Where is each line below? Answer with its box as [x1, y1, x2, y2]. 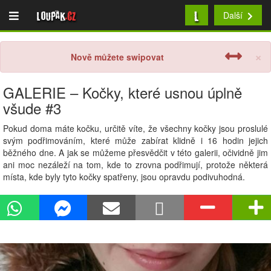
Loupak [37, 7, 65, 23]
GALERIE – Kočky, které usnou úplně [3, 82, 242, 103]
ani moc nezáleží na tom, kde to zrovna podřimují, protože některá [3, 158, 268, 171]
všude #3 [3, 97, 61, 119]
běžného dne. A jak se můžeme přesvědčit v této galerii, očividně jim [3, 146, 268, 158]
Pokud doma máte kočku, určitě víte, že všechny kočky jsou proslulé [3, 122, 268, 134]
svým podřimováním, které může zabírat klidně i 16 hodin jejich [3, 134, 268, 146]
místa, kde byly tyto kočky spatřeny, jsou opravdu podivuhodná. [3, 171, 245, 183]
